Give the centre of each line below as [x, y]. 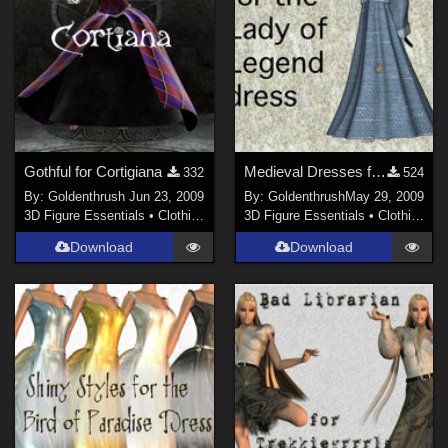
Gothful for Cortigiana [93, 172]
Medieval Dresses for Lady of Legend [378, 172]
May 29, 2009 [384, 196]
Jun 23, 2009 [167, 196]
